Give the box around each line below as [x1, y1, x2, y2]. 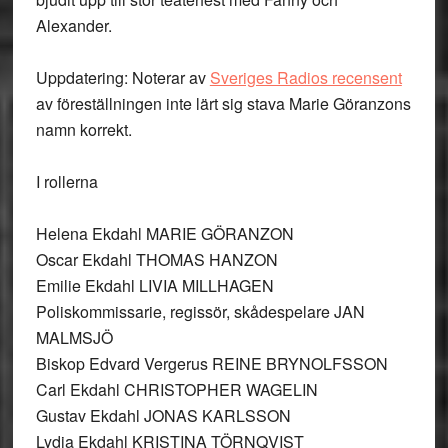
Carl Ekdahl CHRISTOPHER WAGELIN [35, 378, 318, 401]
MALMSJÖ [35, 326, 113, 349]
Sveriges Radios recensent [209, 66, 402, 89]
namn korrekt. [35, 118, 132, 141]
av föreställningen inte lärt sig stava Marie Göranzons [35, 92, 411, 115]
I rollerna [35, 170, 98, 193]
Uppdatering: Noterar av [35, 66, 210, 89]
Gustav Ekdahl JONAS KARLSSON [35, 404, 291, 427]
